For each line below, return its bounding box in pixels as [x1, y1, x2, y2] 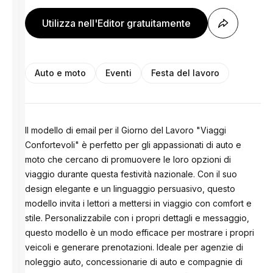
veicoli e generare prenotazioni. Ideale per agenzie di [25, 242, 244, 252]
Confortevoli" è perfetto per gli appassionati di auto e [25, 140, 242, 150]
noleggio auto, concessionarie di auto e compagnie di [25, 257, 243, 267]
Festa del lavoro [151, 68, 220, 78]
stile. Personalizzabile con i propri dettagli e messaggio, [25, 213, 250, 223]
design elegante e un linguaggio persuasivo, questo [25, 183, 236, 194]
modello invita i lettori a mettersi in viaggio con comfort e [25, 198, 252, 208]
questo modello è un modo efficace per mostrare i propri [25, 227, 255, 238]
